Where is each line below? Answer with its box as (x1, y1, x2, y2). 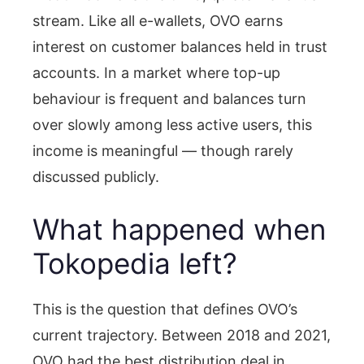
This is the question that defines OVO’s (32, 300, 297, 318)
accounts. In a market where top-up (32, 63, 280, 81)
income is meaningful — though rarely (32, 141, 293, 159)
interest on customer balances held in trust (32, 37, 327, 55)
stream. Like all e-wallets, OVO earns (32, 11, 283, 29)
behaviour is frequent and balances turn (32, 89, 306, 107)
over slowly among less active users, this (32, 115, 312, 133)
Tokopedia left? (32, 245, 237, 280)
